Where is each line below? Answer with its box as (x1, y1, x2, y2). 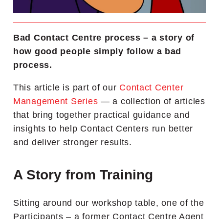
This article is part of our (13, 82, 120, 92)
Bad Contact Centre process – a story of (13, 32, 195, 43)
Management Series (13, 96, 98, 106)
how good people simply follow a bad (13, 46, 182, 56)
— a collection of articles (98, 96, 205, 106)
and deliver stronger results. (13, 137, 132, 147)
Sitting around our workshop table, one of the (13, 197, 204, 208)
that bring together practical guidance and (13, 109, 190, 120)
